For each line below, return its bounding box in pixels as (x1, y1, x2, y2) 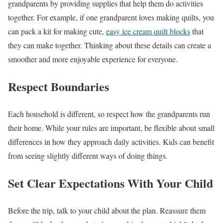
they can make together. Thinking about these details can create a (8, 40, 211, 51)
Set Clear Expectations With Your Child (8, 174, 213, 192)
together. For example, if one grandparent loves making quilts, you (8, 12, 214, 23)
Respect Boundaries (8, 77, 109, 95)
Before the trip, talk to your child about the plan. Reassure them (8, 205, 206, 216)
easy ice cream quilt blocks (106, 26, 190, 37)
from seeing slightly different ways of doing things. (8, 150, 168, 161)
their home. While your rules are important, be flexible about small (8, 122, 215, 133)
